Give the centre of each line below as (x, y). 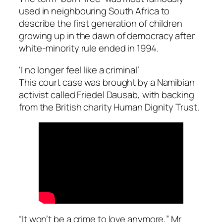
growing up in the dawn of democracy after (107, 36)
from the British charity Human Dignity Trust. (109, 107)
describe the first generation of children (101, 24)
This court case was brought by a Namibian (107, 82)
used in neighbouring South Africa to (94, 11)
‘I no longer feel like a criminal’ (79, 70)
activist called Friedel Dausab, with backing (107, 94)
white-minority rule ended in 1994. (89, 48)
